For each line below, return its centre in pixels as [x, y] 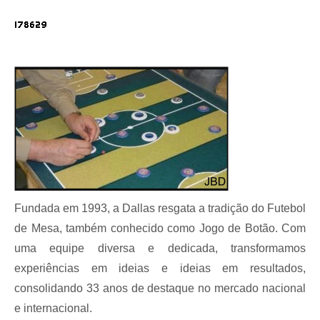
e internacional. [53, 308]
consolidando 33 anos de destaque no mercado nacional [160, 288]
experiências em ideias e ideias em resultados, [160, 268]
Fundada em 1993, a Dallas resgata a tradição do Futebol [160, 208]
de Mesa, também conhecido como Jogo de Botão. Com [160, 228]
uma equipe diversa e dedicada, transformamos [160, 248]
